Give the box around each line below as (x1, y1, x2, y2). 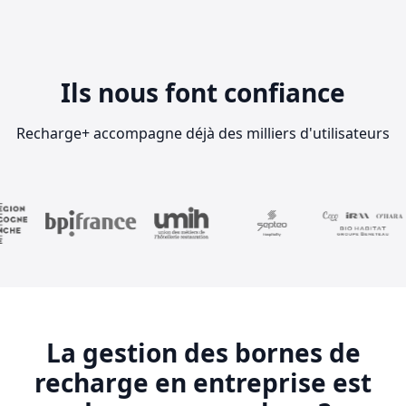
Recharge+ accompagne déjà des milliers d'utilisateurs (16, 122, 390, 143)
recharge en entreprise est (34, 364, 372, 400)
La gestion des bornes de (45, 334, 361, 370)
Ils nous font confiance (61, 74, 345, 110)
